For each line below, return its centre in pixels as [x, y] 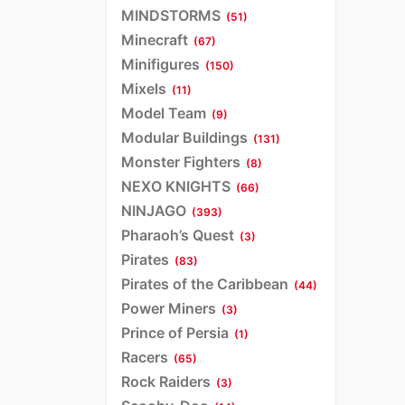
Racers [145, 357]
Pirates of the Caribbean [205, 283]
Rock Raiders [166, 381]
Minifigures [160, 64]
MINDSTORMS [171, 15]
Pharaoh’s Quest [178, 235]
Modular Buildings [184, 137]
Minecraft [155, 39]
